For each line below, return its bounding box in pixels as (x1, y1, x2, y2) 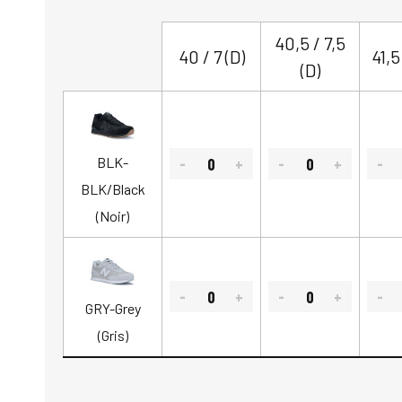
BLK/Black (80, 179, 145, 197)
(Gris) (97, 326, 128, 344)
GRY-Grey (84, 299, 141, 317)
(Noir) (96, 206, 129, 224)
